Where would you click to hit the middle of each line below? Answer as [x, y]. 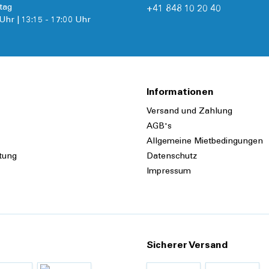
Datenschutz [172, 157]
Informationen [180, 93]
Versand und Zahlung [189, 112]
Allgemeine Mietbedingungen [205, 142]
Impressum [169, 172]
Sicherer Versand [187, 246]
